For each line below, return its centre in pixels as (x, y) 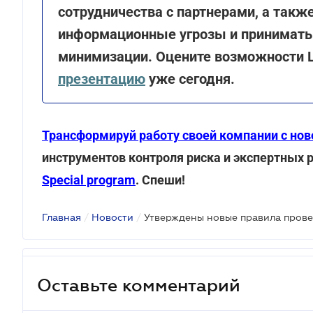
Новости (112, 217)
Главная (61, 217)
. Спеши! (160, 180)
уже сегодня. (190, 79)
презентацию (102, 79)
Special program (89, 180)
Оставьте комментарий (139, 285)
